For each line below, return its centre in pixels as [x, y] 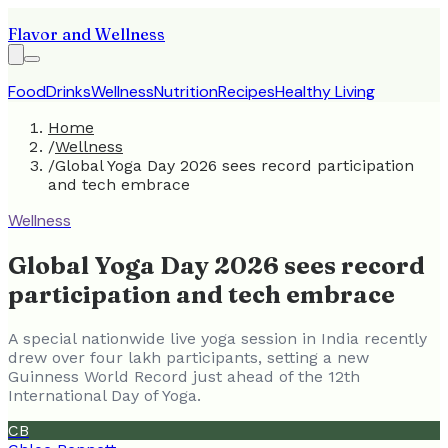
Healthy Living [325, 91]
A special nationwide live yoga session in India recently [217, 338]
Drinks [68, 91]
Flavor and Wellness [86, 34]
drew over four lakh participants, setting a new [188, 357]
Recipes [246, 91]
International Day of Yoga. [104, 395]
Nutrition [186, 91]
